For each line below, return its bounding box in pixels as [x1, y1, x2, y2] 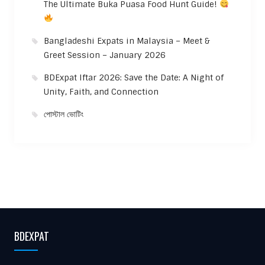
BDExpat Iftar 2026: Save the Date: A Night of [43, 72, 224, 83]
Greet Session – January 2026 [43, 49, 166, 60]
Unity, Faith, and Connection [43, 86, 159, 97]
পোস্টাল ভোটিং [43, 108, 83, 119]
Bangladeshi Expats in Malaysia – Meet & [43, 35, 210, 46]
